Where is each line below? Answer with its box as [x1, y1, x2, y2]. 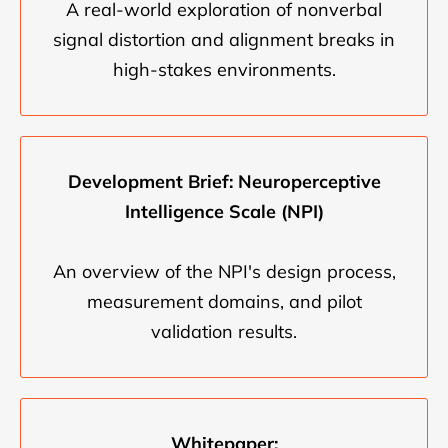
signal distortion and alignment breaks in [53, 28, 395, 52]
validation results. [151, 320, 297, 344]
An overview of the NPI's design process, [52, 260, 396, 284]
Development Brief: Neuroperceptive [67, 170, 381, 194]
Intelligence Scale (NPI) [124, 200, 324, 224]
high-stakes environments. [112, 58, 336, 82]
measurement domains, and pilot [86, 290, 362, 314]
